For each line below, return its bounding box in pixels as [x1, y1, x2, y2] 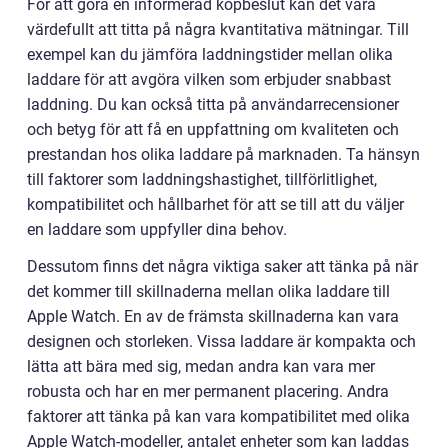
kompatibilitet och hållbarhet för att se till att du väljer [27, 195, 404, 214]
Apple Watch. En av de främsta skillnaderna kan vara [27, 307, 399, 326]
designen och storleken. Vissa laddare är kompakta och [27, 332, 416, 351]
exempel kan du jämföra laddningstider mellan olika [27, 45, 393, 64]
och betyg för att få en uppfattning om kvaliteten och [27, 120, 399, 139]
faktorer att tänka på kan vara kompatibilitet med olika [27, 407, 410, 426]
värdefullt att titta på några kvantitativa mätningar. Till [27, 20, 409, 39]
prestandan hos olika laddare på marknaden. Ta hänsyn [27, 145, 420, 164]
